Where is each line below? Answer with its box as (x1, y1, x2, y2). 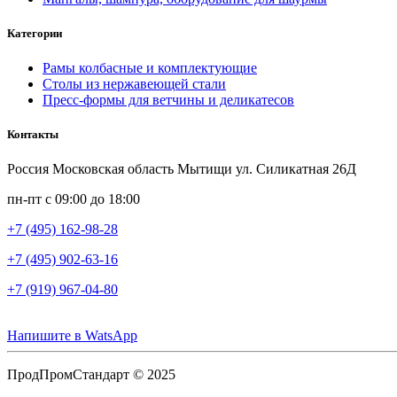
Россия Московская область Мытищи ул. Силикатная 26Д (7, 161, 356, 177)
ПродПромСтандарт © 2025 (7, 367, 175, 383)
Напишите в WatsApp (7, 328, 137, 344)
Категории (7, 26, 62, 40)
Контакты (7, 128, 58, 142)
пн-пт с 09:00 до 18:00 (7, 191, 140, 207)
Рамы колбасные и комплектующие (43, 60, 257, 76)
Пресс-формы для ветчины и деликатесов (43, 92, 294, 108)
